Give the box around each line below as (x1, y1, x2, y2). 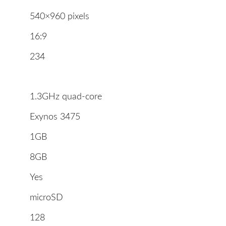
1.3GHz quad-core (30, 92, 102, 102)
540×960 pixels (30, 12, 89, 22)
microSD (30, 193, 63, 203)
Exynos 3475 (30, 112, 80, 122)
